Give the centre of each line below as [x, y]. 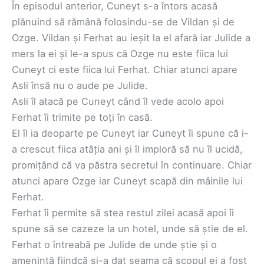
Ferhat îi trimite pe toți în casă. [82, 117]
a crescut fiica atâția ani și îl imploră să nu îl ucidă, [127, 149]
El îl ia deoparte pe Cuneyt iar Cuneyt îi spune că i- [130, 133]
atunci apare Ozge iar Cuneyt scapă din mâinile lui [127, 181]
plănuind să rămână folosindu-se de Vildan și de [123, 22]
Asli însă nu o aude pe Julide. [80, 85]
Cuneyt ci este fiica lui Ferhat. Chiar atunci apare [125, 69]
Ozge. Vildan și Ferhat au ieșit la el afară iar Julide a [131, 37]
